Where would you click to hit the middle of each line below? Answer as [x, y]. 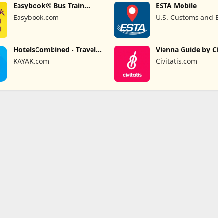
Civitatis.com [177, 61]
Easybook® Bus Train [49, 6]
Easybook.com [36, 18]
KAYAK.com [31, 61]
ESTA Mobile [176, 6]
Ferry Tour [31, 13]
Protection [173, 28]
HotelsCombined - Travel [55, 50]
